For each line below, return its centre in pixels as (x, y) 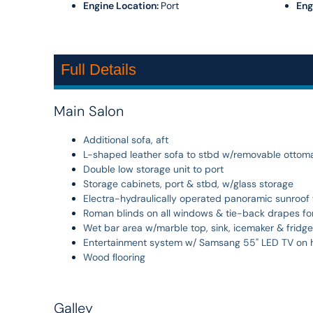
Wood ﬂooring (114, 257)
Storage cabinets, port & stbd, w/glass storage (188, 183)
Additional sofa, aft (125, 139)
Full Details (98, 69)
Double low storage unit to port (153, 169)
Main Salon (88, 111)
